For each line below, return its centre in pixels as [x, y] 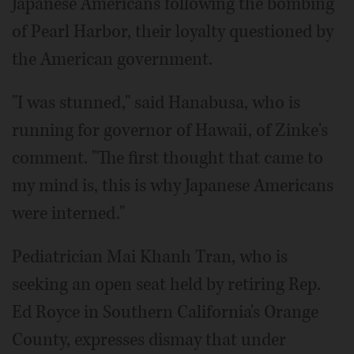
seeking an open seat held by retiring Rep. [166, 285]
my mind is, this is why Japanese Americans [173, 186]
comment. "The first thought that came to [168, 158]
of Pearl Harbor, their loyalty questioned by [173, 32]
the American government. [112, 60]
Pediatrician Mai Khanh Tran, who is [150, 257]
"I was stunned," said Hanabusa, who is [156, 103]
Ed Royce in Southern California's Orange [165, 313]
